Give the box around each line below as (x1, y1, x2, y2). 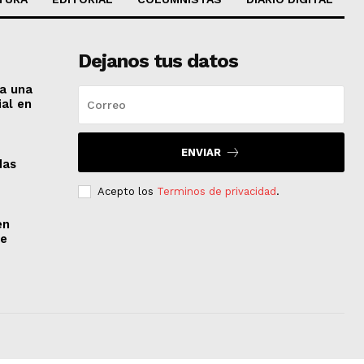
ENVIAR (181, 145, 222, 158)
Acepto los (97, 184, 157, 197)
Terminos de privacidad (156, 184, 276, 197)
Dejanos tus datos (77, 49, 238, 72)
